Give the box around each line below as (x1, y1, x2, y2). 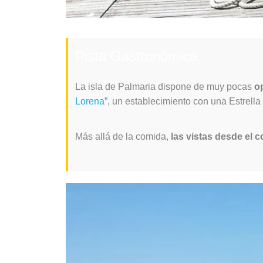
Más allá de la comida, (75, 131, 168, 141)
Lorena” (75, 96, 107, 106)
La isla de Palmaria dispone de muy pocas (75, 81, 254, 92)
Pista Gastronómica (75, 48, 197, 64)
